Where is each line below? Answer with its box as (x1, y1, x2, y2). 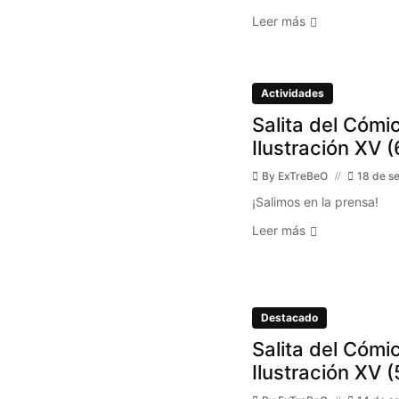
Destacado (260, 311, 318, 325)
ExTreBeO (277, 169, 328, 183)
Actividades (260, 86, 324, 101)
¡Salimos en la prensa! (251, 194, 379, 210)
